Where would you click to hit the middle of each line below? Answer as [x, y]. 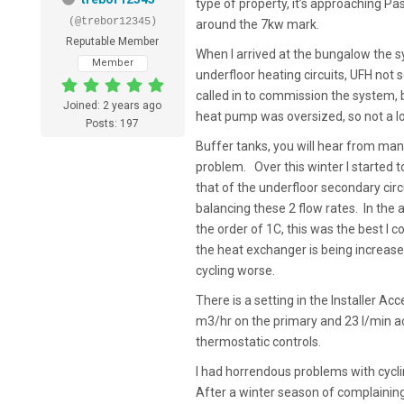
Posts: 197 [113, 124]
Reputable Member [113, 42]
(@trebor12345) [112, 22]
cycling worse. [235, 271]
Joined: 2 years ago [113, 106]
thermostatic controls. [258, 342]
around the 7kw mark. [257, 25]
